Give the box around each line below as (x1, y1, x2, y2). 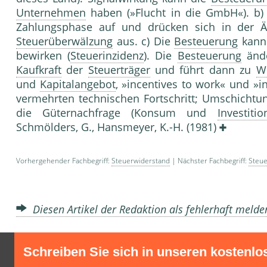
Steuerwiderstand (111, 156, 170, 166)
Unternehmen (16, 5, 86, 20)
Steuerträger (88, 63, 150, 77)
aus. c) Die (113, 34, 175, 49)
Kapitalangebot (39, 77, 116, 92)
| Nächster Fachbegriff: (170, 156, 249, 166)
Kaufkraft (16, 63, 61, 77)
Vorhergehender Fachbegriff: (16, 156, 111, 166)
